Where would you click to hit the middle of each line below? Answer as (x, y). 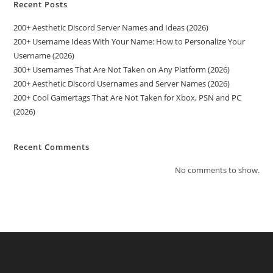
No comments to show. (217, 170)
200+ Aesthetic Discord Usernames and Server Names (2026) (122, 84)
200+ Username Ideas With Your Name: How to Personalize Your (129, 42)
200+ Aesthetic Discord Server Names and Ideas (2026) (111, 28)
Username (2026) (44, 56)
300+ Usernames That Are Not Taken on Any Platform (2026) (122, 70)
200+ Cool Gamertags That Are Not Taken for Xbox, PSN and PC (128, 98)
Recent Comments (52, 147)
